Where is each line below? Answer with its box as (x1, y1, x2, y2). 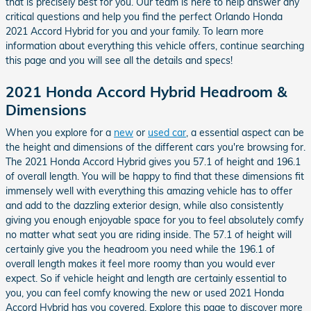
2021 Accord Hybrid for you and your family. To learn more (6, 24, 264, 37)
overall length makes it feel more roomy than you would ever (6, 258, 275, 270)
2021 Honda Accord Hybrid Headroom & (6, 82, 287, 101)
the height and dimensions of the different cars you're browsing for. (6, 141, 305, 153)
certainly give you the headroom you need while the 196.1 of (6, 243, 275, 255)
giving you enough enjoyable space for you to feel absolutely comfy (6, 214, 303, 226)
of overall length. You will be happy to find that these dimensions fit (6, 170, 304, 183)
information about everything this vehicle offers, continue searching (6, 39, 304, 52)
